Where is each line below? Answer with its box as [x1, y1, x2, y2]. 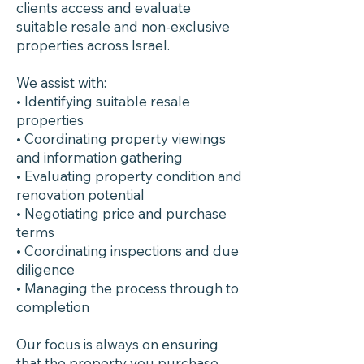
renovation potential [16, 186, 145, 203]
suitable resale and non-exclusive [16, 18, 230, 35]
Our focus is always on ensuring [16, 336, 219, 353]
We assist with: [16, 74, 106, 91]
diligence [16, 261, 75, 278]
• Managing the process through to [16, 279, 239, 297]
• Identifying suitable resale [16, 93, 190, 110]
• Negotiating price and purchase [16, 205, 227, 222]
